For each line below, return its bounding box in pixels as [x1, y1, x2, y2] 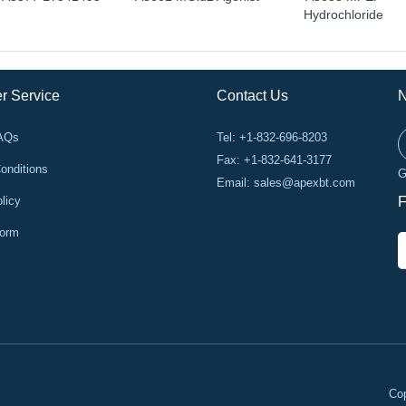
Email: [217, 176, 254, 189]
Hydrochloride [303, 7, 383, 22]
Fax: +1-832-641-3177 [217, 153, 332, 167]
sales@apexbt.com [254, 176, 355, 189]
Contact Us [217, 88, 288, 103]
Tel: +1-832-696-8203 [217, 130, 327, 144]
